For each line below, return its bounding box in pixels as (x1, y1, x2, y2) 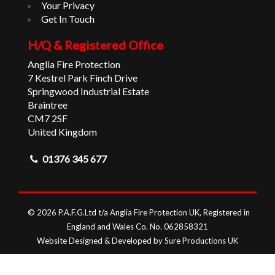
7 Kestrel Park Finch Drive (28, 72, 137, 84)
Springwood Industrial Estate (28, 85, 149, 98)
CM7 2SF (28, 112, 68, 125)
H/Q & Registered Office (28, 37, 163, 53)
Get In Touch (41, 13, 95, 25)
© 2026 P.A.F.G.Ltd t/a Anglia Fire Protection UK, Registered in (27, 207, 250, 218)
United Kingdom (28, 126, 97, 138)
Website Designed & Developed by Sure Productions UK (37, 236, 238, 246)
